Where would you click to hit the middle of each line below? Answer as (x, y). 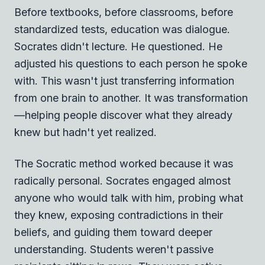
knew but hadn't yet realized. (85, 132)
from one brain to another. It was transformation (131, 98)
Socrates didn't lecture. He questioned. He (118, 46)
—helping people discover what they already (123, 115)
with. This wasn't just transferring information (124, 80)
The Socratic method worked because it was (124, 163)
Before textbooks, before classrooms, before (124, 12)
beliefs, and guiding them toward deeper (113, 232)
